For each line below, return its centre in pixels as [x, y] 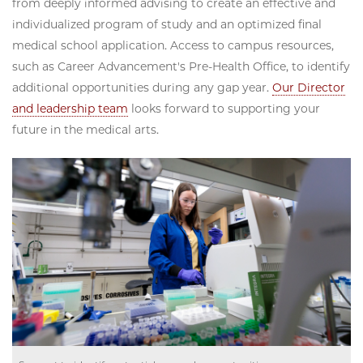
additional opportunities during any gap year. [142, 87]
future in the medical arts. [87, 129]
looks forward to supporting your [224, 108]
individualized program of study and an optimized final [167, 24]
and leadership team [70, 108]
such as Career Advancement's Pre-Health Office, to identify [181, 66]
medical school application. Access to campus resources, [173, 45]
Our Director [309, 87]
